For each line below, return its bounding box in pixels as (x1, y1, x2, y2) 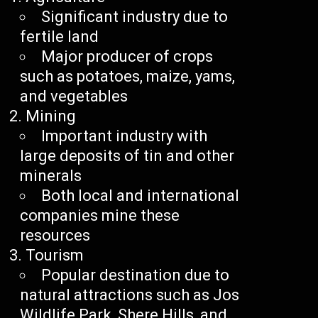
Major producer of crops (41, 48, 214, 66)
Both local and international (41, 187, 240, 205)
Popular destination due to (41, 266, 230, 285)
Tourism (26, 246, 84, 265)
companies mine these (20, 207, 180, 225)
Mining (26, 107, 77, 126)
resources (20, 226, 91, 245)
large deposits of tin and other (20, 147, 235, 165)
